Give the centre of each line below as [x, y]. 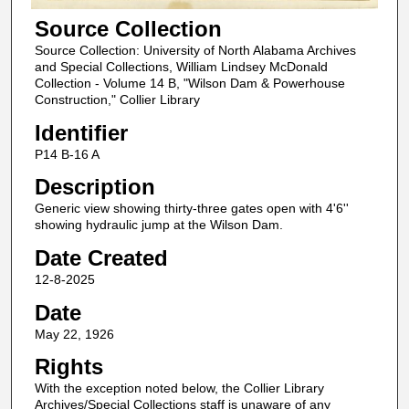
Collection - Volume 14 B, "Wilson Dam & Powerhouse [189, 84]
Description [94, 187]
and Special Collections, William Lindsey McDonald [181, 67]
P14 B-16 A [67, 154]
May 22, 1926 [74, 334]
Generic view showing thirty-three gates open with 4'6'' [191, 209]
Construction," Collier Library [117, 100]
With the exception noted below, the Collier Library [179, 388]
